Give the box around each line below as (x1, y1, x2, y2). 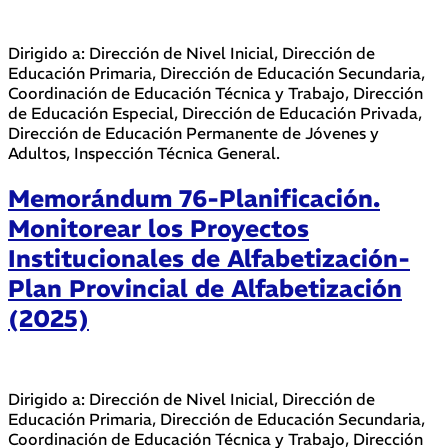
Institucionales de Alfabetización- (8, 242, 410, 273)
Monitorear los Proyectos (8, 212, 309, 243)
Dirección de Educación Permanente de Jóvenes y (8, 122, 379, 143)
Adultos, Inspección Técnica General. (8, 142, 280, 163)
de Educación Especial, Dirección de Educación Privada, (8, 102, 422, 123)
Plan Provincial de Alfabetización (8, 272, 402, 303)
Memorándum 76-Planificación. (8, 182, 380, 213)
